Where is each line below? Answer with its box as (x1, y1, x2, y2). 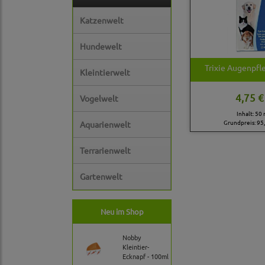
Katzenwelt (80, 15, 124, 26)
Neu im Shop (100, 206, 144, 217)
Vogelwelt (80, 93, 118, 104)
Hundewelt (80, 41, 122, 52)
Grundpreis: (223, 118, 257, 127)
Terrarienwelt (80, 145, 131, 156)
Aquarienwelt (80, 119, 131, 130)
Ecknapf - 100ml (122, 251, 169, 261)
